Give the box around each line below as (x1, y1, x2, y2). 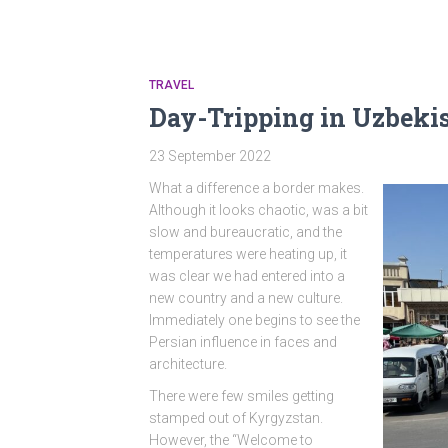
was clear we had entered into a (149, 268, 346, 284)
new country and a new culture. (149, 290, 344, 306)
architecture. (149, 356, 228, 372)
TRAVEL (149, 78, 195, 92)
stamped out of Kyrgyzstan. (149, 410, 324, 426)
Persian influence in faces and (149, 334, 338, 350)
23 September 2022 (149, 148, 272, 164)
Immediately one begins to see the (149, 312, 361, 328)
